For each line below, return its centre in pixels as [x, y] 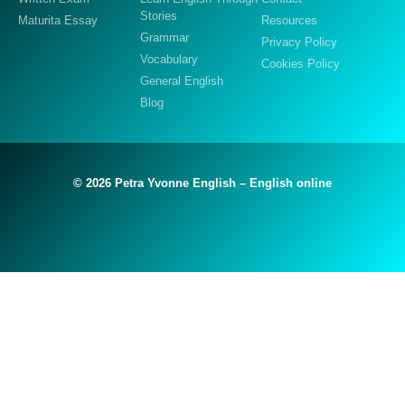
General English [181, 80]
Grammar [164, 37]
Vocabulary [169, 59]
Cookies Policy [301, 63]
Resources [290, 20]
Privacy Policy [300, 42]
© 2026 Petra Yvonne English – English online [202, 183]
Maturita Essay [58, 20]
